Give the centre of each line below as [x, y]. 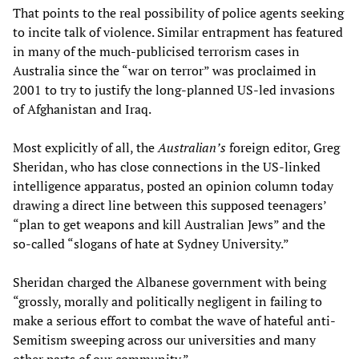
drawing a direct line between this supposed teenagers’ [169, 205]
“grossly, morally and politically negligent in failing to [167, 301]
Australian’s [192, 147]
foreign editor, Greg [283, 147]
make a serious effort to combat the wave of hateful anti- [174, 320]
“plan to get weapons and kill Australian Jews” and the [169, 224]
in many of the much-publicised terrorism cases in [156, 51]
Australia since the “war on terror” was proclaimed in [165, 70]
